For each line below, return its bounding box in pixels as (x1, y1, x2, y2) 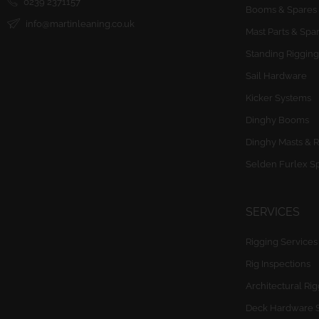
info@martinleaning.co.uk (26, 18, 135, 29)
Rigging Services (245, 236, 318, 247)
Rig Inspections (245, 258, 310, 269)
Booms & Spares (245, 4, 317, 15)
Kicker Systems (245, 93, 311, 103)
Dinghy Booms (245, 115, 309, 125)
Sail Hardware (245, 70, 307, 81)
